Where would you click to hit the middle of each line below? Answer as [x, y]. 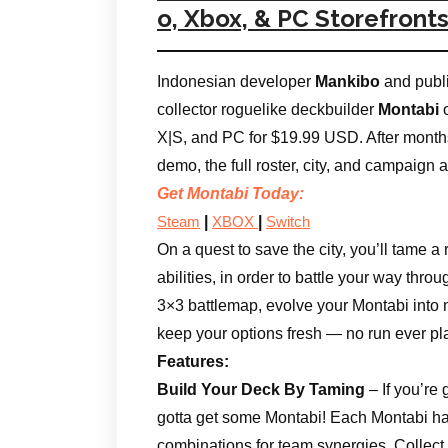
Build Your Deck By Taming [261, 389]
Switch [288, 221]
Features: [193, 361]
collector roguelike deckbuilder [267, 109]
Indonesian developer [236, 81]
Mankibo [347, 81]
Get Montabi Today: [230, 193]
